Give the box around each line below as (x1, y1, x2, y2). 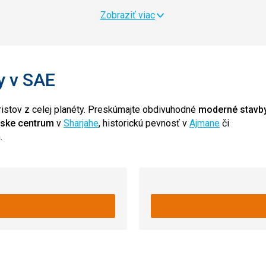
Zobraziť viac (100, 9, 155, 21)
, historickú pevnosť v (99, 118, 189, 129)
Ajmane (189, 118, 220, 129)
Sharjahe (64, 118, 99, 129)
